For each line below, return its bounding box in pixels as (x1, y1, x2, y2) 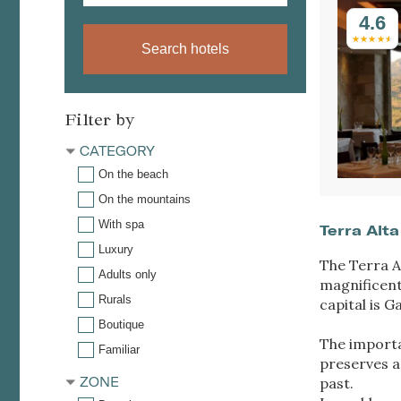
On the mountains (98, 192, 191, 206)
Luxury (98, 242, 133, 256)
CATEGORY (80, 142, 155, 159)
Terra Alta (320, 220, 399, 239)
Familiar (98, 342, 140, 356)
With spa (98, 217, 144, 231)
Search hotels (141, 40, 229, 56)
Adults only (98, 267, 157, 281)
